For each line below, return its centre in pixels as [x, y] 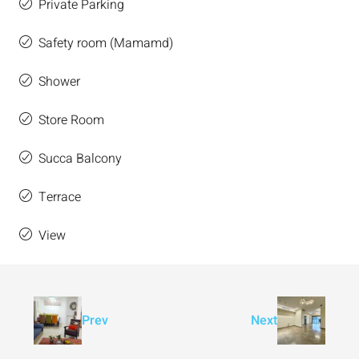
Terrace [60, 197]
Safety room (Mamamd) [106, 43]
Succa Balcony [80, 159]
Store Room [71, 120]
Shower [59, 82]
